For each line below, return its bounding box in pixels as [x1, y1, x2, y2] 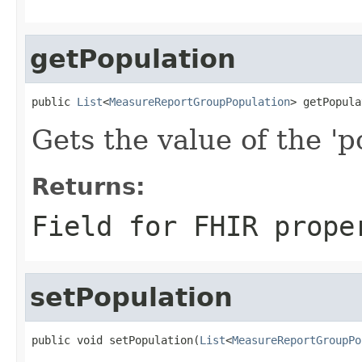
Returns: [32, 172, 145, 200]
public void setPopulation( [32, 333, 200, 347]
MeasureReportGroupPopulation [109, 95, 290, 108]
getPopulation [30, 44, 236, 74]
